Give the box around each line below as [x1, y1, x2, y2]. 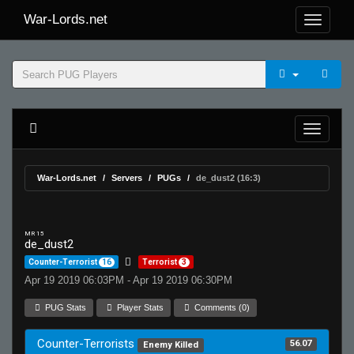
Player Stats [115, 303, 164, 312]
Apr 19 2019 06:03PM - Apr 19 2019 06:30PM [24, 274, 232, 286]
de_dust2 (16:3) [196, 173, 261, 183]
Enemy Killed [142, 340, 198, 350]
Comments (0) [192, 303, 250, 312]
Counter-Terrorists [37, 337, 137, 351]
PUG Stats [43, 303, 87, 312]
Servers [111, 173, 142, 183]
